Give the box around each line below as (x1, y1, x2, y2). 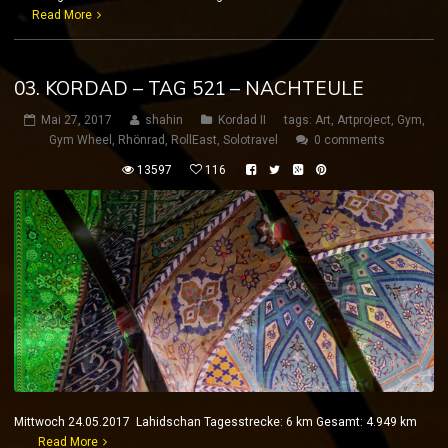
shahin (144, 113, 183, 128)
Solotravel (222, 133, 278, 148)
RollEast (170, 133, 217, 148)
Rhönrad (117, 133, 165, 148)
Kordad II (217, 113, 266, 128)
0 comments (313, 133, 385, 148)
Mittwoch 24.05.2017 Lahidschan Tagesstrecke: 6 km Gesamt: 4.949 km (14, 415, 429, 430)
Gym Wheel (48, 133, 112, 148)
